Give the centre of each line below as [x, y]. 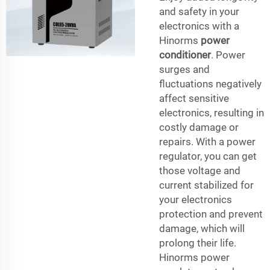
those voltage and [200, 170]
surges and [184, 69]
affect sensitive [194, 98]
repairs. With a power [207, 141]
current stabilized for [206, 185]
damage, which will [202, 228]
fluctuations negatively [210, 83]
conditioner [185, 55]
